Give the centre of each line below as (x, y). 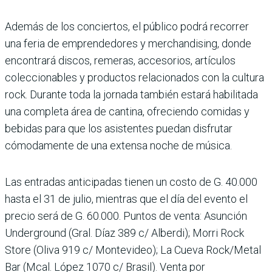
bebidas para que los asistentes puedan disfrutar (119, 129)
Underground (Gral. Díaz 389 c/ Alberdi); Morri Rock (124, 233)
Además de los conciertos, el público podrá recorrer (127, 27)
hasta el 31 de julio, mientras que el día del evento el (126, 199)
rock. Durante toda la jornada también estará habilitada (131, 95)
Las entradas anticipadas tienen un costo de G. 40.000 (131, 182)
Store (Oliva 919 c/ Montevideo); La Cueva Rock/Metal (133, 250)
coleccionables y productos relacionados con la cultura (134, 78)
